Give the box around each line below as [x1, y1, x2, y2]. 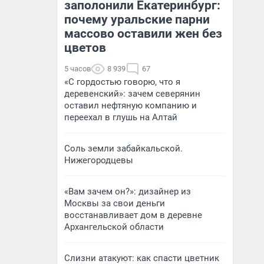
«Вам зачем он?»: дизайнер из [64, 186, 191, 197]
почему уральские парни [64, 12, 210, 27]
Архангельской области [64, 222, 164, 232]
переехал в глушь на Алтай [64, 112, 177, 123]
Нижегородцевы [64, 155, 133, 166]
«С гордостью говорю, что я [64, 77, 180, 87]
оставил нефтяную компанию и [64, 100, 197, 111]
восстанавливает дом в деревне [64, 210, 202, 220]
